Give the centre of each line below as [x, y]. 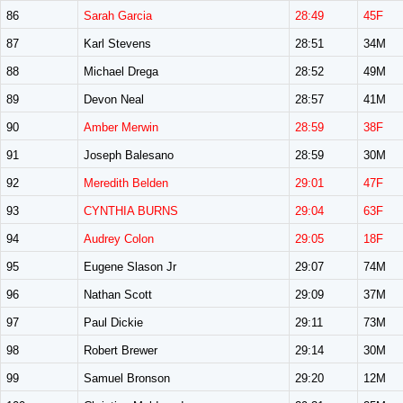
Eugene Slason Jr [130, 267]
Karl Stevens [117, 44]
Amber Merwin [121, 127]
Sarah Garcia [118, 16]
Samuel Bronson [127, 378]
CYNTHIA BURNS [131, 211]
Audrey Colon [119, 239]
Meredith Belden [126, 183]
